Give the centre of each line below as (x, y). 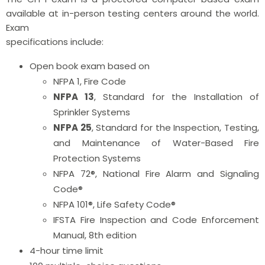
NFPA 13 (74, 96)
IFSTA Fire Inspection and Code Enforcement (156, 219)
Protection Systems (97, 158)
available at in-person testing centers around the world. (132, 13)
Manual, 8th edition (95, 235)
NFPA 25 (72, 127)
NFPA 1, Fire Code (90, 81)
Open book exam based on (90, 66)
